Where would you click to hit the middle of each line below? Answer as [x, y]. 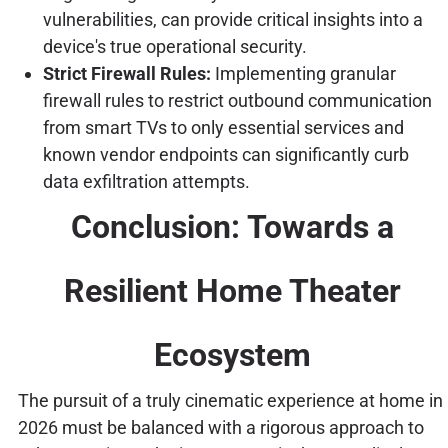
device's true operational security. [174, 47]
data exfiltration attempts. [146, 182]
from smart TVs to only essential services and [223, 128]
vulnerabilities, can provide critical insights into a [232, 20]
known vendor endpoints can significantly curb [225, 155]
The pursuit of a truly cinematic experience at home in [230, 401]
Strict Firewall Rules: [126, 74]
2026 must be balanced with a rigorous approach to [220, 428]
